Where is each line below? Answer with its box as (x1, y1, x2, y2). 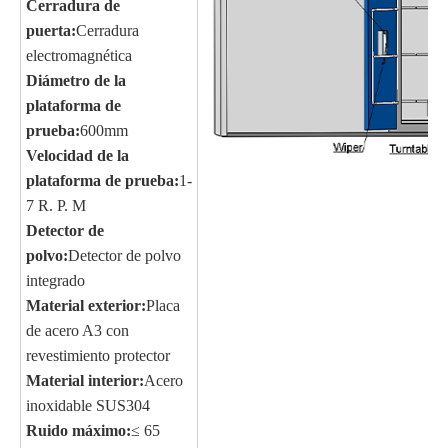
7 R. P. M (26, 197, 86, 214)
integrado (26, 272, 85, 289)
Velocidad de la (26, 147, 129, 164)
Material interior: (26, 372, 144, 389)
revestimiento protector (26, 347, 170, 364)
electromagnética (26, 47, 132, 64)
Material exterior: (26, 297, 146, 314)
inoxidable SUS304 (26, 397, 150, 414)
